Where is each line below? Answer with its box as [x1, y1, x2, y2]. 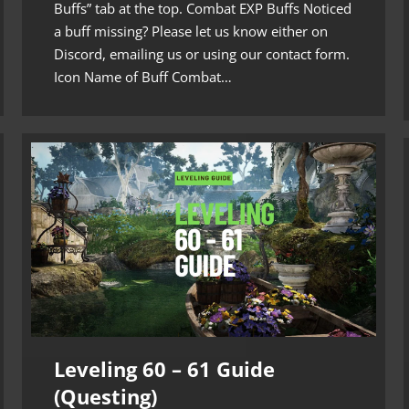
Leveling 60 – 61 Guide [54, 354, 275, 383]
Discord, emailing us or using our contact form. [54, 44, 350, 63]
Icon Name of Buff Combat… [54, 67, 232, 86]
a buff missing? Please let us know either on [54, 21, 328, 40]
